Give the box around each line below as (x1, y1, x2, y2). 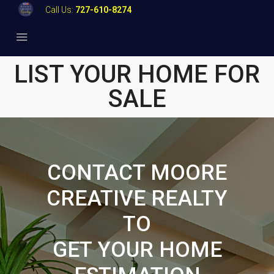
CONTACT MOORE (47, 160, 227, 186)
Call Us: (45, 5, 75, 15)
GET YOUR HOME (52, 237, 222, 263)
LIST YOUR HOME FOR (14, 60, 260, 89)
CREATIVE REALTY (46, 186, 228, 212)
